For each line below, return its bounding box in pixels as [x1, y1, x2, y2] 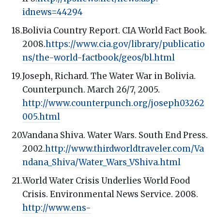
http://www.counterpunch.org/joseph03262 [22, 97, 204, 108]
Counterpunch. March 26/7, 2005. [22, 84, 160, 95]
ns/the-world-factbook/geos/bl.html [22, 52, 175, 63]
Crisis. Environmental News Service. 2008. [22, 188, 198, 200]
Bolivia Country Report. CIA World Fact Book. [22, 25, 207, 36]
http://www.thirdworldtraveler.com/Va [45, 143, 204, 154]
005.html [22, 111, 60, 122]
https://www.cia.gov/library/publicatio [46, 38, 205, 49]
